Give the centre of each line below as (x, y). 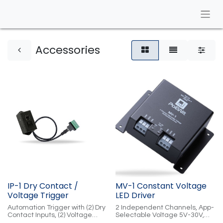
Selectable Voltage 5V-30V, (160, 215)
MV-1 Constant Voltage (161, 186)
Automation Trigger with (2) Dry (56, 207)
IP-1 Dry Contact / (43, 186)
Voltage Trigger (38, 195)
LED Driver (135, 195)
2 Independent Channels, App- (165, 207)
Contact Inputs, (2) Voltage (50, 215)
